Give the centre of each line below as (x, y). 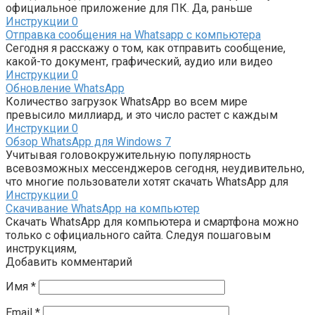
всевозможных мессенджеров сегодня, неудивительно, (155, 169)
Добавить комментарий (69, 262)
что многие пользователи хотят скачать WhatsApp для (147, 182)
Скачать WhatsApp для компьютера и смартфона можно (152, 222)
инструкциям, (41, 249)
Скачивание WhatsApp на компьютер (103, 209)
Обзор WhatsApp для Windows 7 (88, 142)
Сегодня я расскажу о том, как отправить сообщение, (146, 49)
